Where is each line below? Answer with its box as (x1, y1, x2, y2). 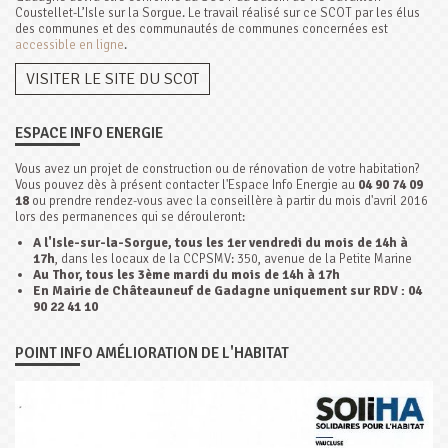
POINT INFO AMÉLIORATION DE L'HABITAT (15, 344, 289, 363)
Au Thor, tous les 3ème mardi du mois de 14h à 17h (32, 267, 340, 284)
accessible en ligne (15, 37, 124, 54)
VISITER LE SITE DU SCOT (26, 69, 199, 90)
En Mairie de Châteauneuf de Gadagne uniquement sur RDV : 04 (32, 283, 422, 300)
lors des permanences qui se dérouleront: (15, 209, 245, 226)
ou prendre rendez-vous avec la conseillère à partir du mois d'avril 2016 (32, 193, 428, 210)
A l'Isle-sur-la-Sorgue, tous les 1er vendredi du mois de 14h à (32, 235, 408, 252)
